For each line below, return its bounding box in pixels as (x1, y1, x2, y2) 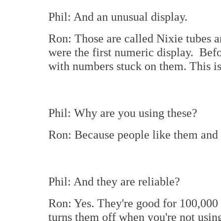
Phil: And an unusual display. (48, 10, 187, 23)
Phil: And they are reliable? (48, 175, 180, 188)
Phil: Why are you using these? (48, 106, 197, 119)
